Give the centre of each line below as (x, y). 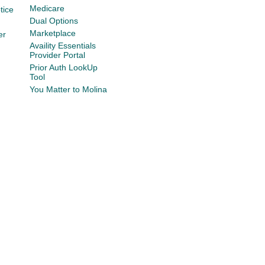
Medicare (47, 8)
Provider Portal (58, 55)
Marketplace (53, 33)
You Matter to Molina (69, 89)
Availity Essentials (63, 46)
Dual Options (54, 21)
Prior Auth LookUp (64, 67)
